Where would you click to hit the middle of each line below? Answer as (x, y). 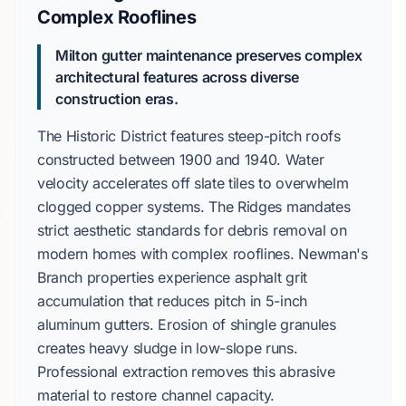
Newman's (333, 254)
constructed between (108, 159)
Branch (60, 277)
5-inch (286, 301)
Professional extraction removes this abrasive (186, 372)
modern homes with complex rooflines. (168, 254)
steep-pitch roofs (284, 136)
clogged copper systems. (123, 207)
